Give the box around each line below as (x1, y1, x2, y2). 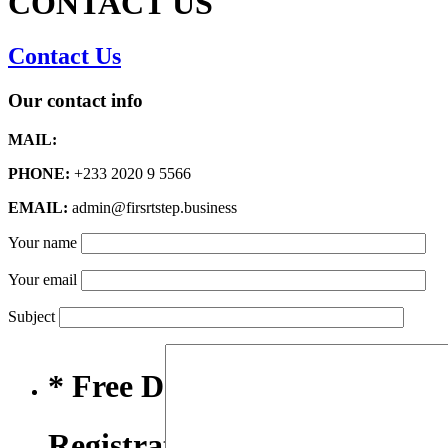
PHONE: (8, 164, 70, 182)
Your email (8, 270, 81, 288)
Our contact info (8, 90, 143, 112)
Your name (8, 233, 81, 251)
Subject (8, 307, 59, 325)
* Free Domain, (48, 368, 258, 405)
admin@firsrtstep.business (68, 198, 237, 216)
